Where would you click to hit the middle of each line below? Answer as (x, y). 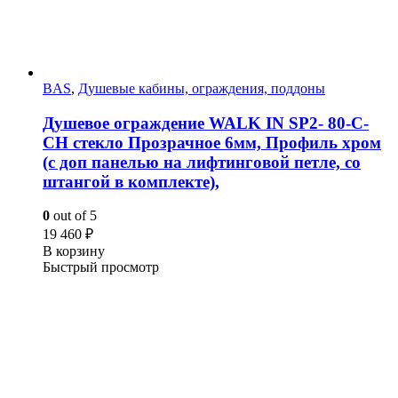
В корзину (74, 251)
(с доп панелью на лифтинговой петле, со (202, 162)
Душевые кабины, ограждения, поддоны (202, 88)
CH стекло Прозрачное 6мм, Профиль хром (212, 142)
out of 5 (73, 216)
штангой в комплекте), (131, 181)
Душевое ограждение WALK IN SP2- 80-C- (206, 123)
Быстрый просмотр (101, 267)
